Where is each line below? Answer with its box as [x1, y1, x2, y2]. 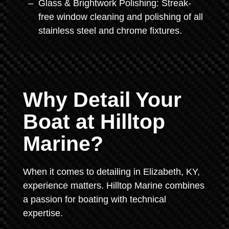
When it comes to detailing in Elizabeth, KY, [23, 167, 200, 177]
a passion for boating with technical [23, 194, 166, 204]
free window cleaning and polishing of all [38, 12, 203, 22]
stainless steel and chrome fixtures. [38, 26, 182, 36]
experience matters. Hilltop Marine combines [23, 180, 204, 191]
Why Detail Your [23, 88, 181, 111]
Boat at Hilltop [23, 110, 165, 133]
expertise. [23, 208, 63, 218]
